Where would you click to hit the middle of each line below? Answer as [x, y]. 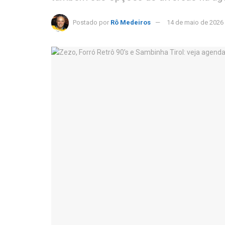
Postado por [91, 22]
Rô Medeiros [131, 22]
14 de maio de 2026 [195, 22]
